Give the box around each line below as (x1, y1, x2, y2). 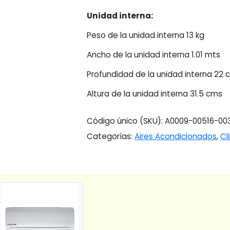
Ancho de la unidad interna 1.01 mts (87, 49, 221, 61)
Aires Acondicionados (135, 130, 217, 142)
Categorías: (87, 130, 135, 142)
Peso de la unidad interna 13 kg (87, 30, 205, 41)
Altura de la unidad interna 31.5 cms (87, 88, 223, 100)
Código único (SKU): (87, 115, 165, 126)
